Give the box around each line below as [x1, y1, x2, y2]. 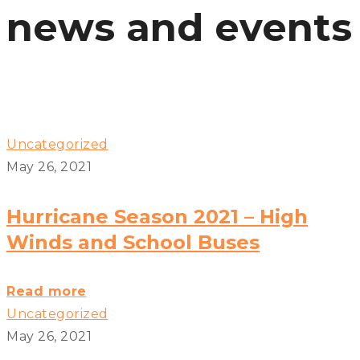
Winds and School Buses [6, 230, 260, 254]
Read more [6, 284, 87, 300]
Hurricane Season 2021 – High [6, 204, 308, 228]
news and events [6, 3, 352, 51]
